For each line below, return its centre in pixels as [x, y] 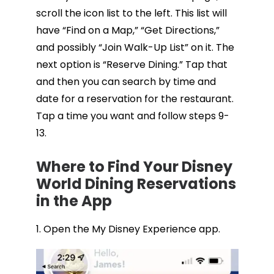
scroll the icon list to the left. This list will [131, 13]
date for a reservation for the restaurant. [135, 99]
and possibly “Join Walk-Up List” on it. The [135, 48]
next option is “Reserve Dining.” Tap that [131, 65]
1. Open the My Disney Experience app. [128, 229]
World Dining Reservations [136, 184]
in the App [74, 201]
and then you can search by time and [126, 82]
